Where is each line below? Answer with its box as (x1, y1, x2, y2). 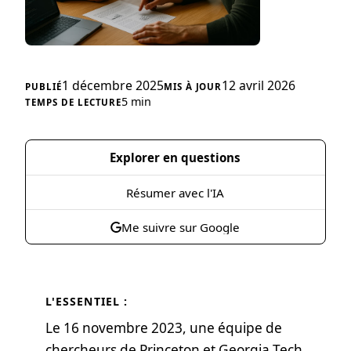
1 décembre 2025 (62, 76, 165, 94)
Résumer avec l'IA (126, 184, 225, 201)
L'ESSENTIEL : (45, 293, 128, 309)
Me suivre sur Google (121, 219, 241, 235)
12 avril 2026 (222, 76, 296, 94)
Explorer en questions (110, 150, 241, 166)
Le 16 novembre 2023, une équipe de (45, 318, 282, 337)
